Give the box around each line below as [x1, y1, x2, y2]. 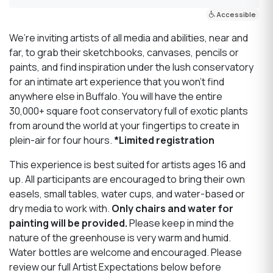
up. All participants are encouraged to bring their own [9, 172, 245, 186]
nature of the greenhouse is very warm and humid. [9, 230, 231, 244]
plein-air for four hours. [9, 133, 114, 147]
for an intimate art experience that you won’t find [9, 74, 224, 88]
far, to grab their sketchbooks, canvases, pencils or [9, 45, 239, 59]
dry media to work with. [9, 201, 112, 215]
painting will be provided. [9, 216, 127, 230]
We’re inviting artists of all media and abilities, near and [9, 30, 248, 44]
